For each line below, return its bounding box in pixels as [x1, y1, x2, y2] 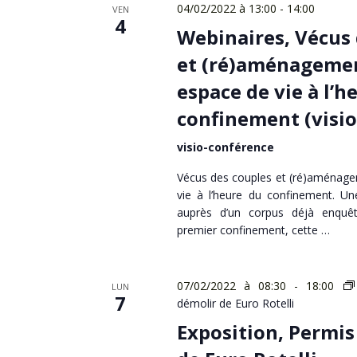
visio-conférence [176, 139, 274, 155]
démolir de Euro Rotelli [176, 295, 294, 311]
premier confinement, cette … [176, 222, 330, 237]
